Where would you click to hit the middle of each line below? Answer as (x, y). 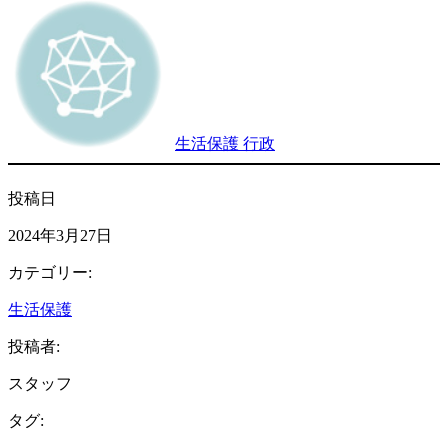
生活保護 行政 (225, 143)
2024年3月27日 (60, 235)
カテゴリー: (50, 272)
